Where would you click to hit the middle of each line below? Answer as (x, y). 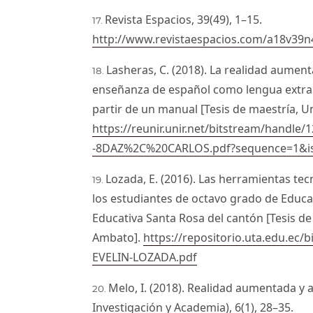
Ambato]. (118, 237)
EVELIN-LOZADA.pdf (145, 257)
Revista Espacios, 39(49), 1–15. (184, 19)
